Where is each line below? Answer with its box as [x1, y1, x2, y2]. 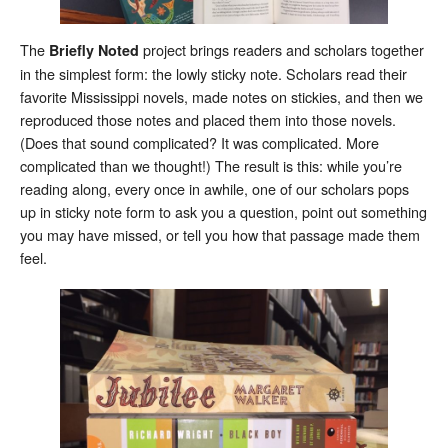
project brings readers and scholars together [143, 38, 424, 60]
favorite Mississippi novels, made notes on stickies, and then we [20, 85, 423, 107]
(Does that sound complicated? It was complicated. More [20, 131, 379, 153]
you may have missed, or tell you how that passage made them [20, 223, 420, 245]
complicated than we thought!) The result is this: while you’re [20, 154, 402, 176]
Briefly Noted [49, 39, 143, 60]
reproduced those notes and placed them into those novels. [20, 108, 396, 130]
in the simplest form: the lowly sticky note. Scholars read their [20, 62, 407, 84]
